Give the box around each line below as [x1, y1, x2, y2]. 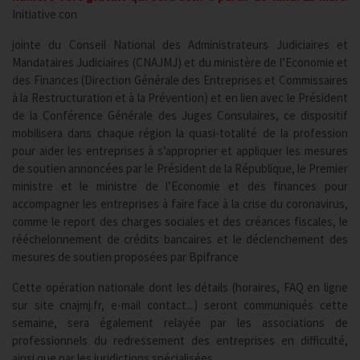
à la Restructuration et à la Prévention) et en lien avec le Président [12, 90, 348, 105]
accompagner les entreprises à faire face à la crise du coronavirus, [12, 196, 348, 211]
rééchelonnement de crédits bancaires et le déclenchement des [12, 231, 348, 247]
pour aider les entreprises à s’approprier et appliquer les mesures [12, 143, 348, 158]
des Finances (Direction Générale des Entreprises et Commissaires [12, 72, 348, 88]
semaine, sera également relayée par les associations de [12, 315, 348, 330]
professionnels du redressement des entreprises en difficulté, [12, 333, 348, 348]
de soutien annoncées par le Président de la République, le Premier [12, 161, 348, 176]
